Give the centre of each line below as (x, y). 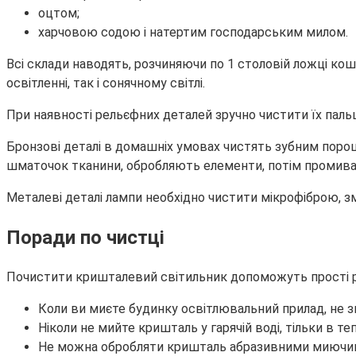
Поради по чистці (85, 238)
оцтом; (59, 14)
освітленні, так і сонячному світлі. (106, 83)
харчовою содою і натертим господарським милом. (193, 33)
